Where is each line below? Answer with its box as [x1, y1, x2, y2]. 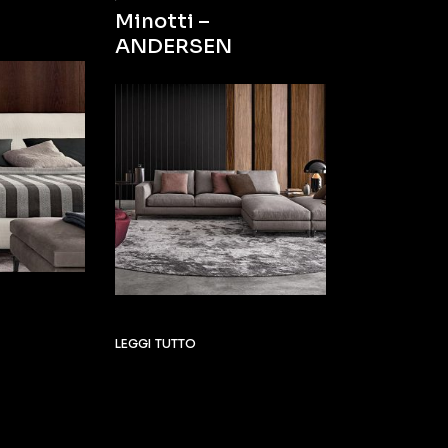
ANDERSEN [114, 33, 232, 59]
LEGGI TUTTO [114, 335, 197, 351]
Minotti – [114, 8, 210, 34]
